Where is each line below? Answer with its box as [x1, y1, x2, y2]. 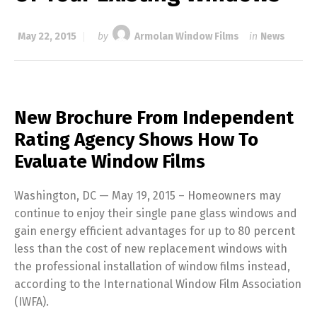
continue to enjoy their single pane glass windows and [14, 207, 297, 220]
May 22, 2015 [18, 30, 76, 42]
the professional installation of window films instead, [14, 260, 290, 273]
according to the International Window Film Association [14, 277, 301, 291]
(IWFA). [14, 295, 49, 309]
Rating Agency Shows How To [14, 129, 258, 151]
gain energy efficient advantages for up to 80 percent [14, 224, 295, 238]
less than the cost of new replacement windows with [14, 242, 287, 255]
